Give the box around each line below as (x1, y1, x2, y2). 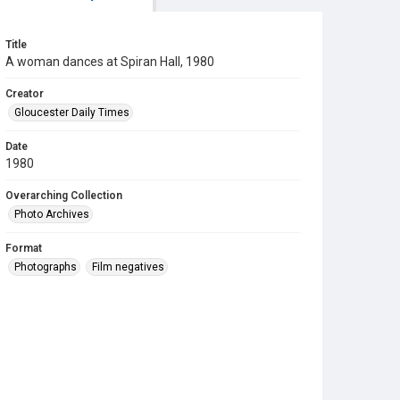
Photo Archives (14, 208, 89, 221)
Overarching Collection (5, 189, 122, 202)
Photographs (14, 261, 77, 273)
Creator (5, 87, 44, 100)
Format (5, 242, 42, 254)
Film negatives (92, 261, 164, 273)
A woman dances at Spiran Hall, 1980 (5, 54, 214, 69)
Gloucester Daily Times (14, 106, 129, 119)
